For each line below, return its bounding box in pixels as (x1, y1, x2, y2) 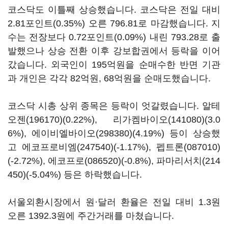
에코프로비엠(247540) (22, 142, 113, 152)
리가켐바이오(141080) (113, 115, 205, 125)
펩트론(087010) (156, 142, 220, 152)
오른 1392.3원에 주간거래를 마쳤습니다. (8, 211, 177, 221)
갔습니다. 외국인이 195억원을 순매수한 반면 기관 (8, 60, 220, 70)
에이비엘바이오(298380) (32, 128, 132, 138)
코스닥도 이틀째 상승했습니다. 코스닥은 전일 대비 (8, 5, 220, 15)
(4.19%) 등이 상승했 (132, 128, 220, 138)
